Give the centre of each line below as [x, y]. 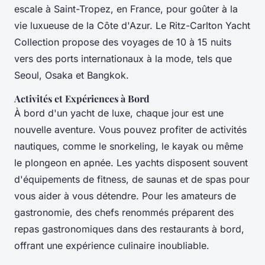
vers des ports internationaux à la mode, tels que [123, 58]
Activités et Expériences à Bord [82, 98]
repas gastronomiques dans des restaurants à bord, [129, 229]
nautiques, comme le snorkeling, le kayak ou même [129, 146]
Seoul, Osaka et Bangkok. [72, 75]
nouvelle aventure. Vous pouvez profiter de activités [130, 129]
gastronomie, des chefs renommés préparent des [124, 212]
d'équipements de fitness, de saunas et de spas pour [132, 179]
